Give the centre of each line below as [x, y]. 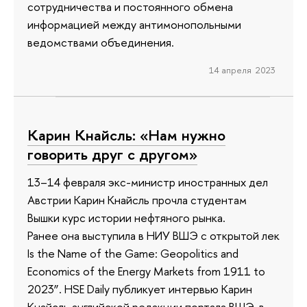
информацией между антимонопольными [134, 25]
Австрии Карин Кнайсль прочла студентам [137, 199]
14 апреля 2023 [242, 70]
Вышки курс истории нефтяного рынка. [126, 217]
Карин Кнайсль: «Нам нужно [126, 135]
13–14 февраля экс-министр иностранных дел [148, 182]
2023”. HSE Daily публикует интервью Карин [140, 288]
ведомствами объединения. [101, 42]
